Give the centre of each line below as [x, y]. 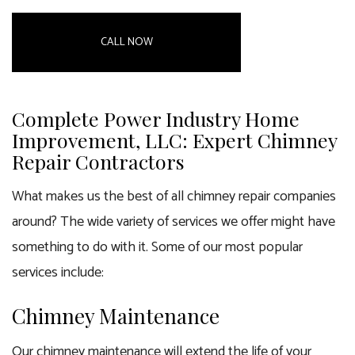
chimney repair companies [261, 197]
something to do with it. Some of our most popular [157, 247]
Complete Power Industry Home [156, 118]
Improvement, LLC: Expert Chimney [174, 140]
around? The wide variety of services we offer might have [174, 222]
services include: [58, 273]
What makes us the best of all [99, 197]
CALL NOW [126, 42]
